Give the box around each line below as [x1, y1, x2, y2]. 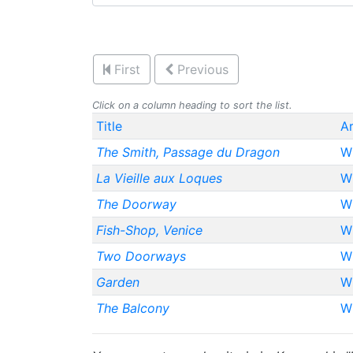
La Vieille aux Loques [95, 170, 222, 186]
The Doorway [95, 196, 176, 212]
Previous [177, 61, 229, 77]
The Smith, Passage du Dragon [95, 144, 280, 160]
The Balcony [95, 300, 169, 316]
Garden [95, 274, 139, 290]
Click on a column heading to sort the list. [92, 99, 292, 111]
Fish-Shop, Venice [95, 222, 203, 238]
